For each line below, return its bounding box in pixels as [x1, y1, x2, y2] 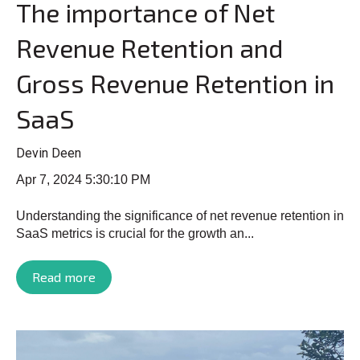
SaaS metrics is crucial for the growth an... [16, 226, 254, 240]
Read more [32, 269, 96, 285]
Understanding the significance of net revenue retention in [16, 208, 344, 223]
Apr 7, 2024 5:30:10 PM [16, 173, 150, 187]
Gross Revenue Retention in [16, 67, 334, 98]
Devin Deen [16, 145, 81, 162]
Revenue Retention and [16, 31, 284, 63]
